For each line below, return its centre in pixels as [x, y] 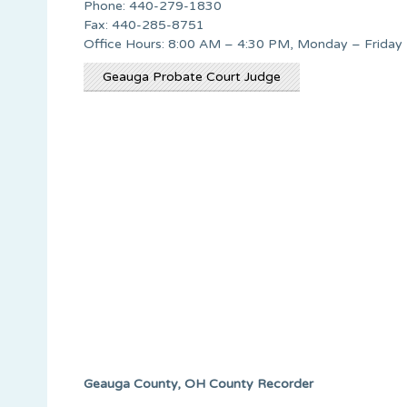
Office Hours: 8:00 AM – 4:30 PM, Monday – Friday [243, 44]
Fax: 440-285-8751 [144, 25]
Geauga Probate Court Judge [192, 76]
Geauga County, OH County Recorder [199, 383]
